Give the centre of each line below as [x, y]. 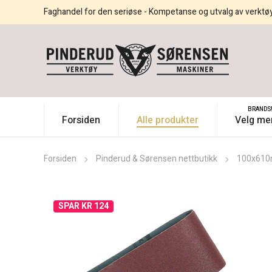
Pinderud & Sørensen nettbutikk [157, 159]
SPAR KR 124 [83, 206]
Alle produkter [168, 121]
